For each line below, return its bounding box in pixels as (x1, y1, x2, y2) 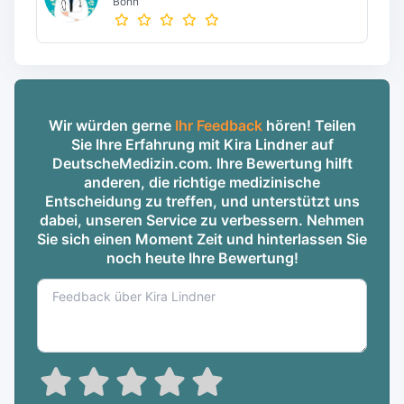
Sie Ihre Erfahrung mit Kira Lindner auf (70, 135, 334, 153)
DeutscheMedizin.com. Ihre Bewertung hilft (51, 154, 353, 172)
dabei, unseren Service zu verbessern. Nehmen (40, 211, 364, 229)
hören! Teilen (262, 116, 356, 134)
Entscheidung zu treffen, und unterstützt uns (44, 192, 360, 210)
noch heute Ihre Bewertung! (106, 249, 298, 267)
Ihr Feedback (174, 116, 262, 134)
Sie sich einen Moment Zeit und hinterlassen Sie (37, 230, 367, 248)
